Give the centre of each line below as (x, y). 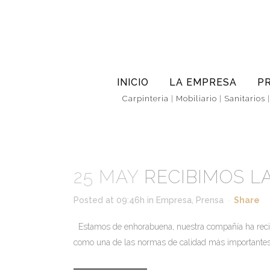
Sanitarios (245, 99)
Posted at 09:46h (109, 200)
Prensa (210, 200)
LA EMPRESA (203, 82)
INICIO (133, 82)
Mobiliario (196, 99)
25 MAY (106, 177)
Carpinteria (146, 99)
